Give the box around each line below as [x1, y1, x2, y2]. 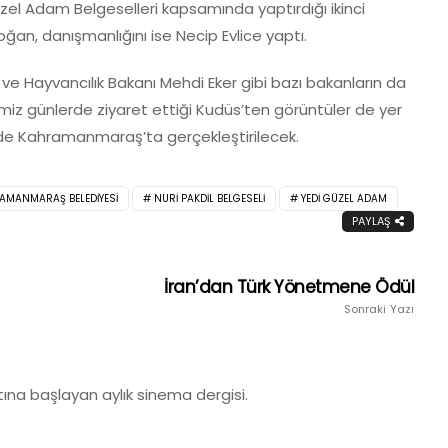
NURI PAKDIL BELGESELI [154, 190, 265, 206]
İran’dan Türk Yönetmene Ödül [164, 274, 415, 299]
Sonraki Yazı [343, 300, 415, 317]
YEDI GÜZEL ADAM [301, 190, 387, 206]
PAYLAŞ [352, 212, 391, 229]
